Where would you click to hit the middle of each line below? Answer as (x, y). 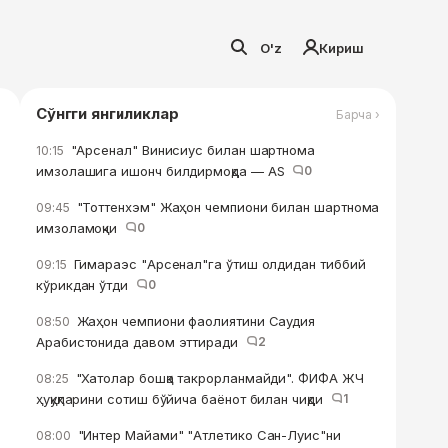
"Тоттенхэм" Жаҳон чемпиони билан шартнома (226, 207)
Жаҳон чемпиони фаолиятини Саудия (194, 321)
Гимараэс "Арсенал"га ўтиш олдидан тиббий (217, 264)
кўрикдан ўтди (86, 285)
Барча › (357, 114)
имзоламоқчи (80, 228)
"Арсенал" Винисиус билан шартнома (190, 150)
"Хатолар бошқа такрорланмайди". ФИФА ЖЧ (217, 378)
